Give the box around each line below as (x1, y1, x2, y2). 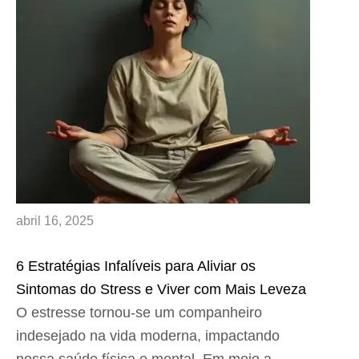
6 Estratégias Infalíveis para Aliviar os (16, 258, 256, 275)
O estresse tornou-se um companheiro (16, 305, 262, 321)
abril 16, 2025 (16, 214, 94, 228)
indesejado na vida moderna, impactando (16, 328, 280, 345)
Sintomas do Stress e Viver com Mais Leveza (16, 281, 306, 298)
